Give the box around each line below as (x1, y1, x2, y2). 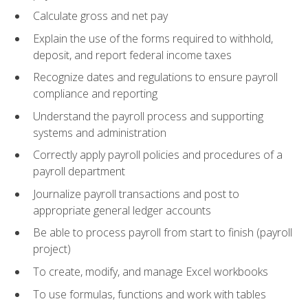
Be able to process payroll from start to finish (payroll (33, 225, 292, 241)
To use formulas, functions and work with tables (33, 286, 266, 302)
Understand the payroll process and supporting (33, 108, 263, 124)
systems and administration (33, 124, 166, 140)
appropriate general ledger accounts (33, 202, 211, 218)
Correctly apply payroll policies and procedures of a (33, 147, 283, 163)
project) (33, 241, 71, 257)
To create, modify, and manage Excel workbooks (33, 264, 268, 280)
